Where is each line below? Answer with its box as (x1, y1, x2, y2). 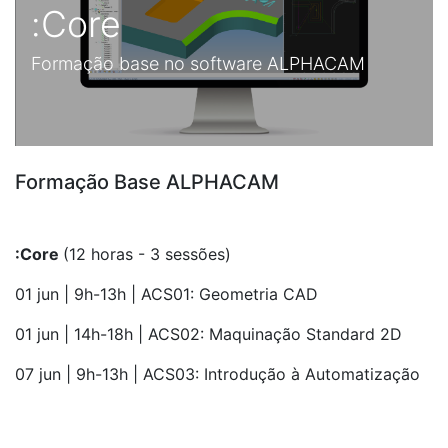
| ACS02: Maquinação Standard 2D (133, 324, 402, 344)
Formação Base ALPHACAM (15, 170, 279, 194)
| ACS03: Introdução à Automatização (128, 364, 420, 384)
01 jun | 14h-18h (15, 324, 133, 344)
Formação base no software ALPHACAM (31, 53, 365, 74)
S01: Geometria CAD (163, 284, 318, 304)
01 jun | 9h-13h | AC (15, 284, 163, 304)
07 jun (15, 364, 66, 384)
